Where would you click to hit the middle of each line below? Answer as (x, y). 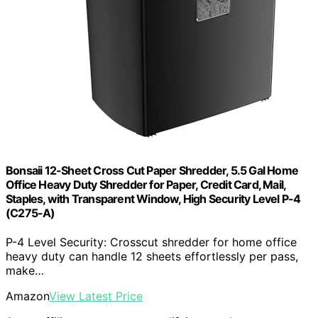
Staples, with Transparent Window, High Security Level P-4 (153, 198)
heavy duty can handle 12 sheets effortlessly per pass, (152, 257)
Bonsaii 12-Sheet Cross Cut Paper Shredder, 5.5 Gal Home (152, 170)
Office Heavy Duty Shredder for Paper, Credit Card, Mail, (146, 184)
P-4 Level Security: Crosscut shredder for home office (151, 242)
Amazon (27, 296)
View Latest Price (96, 296)
